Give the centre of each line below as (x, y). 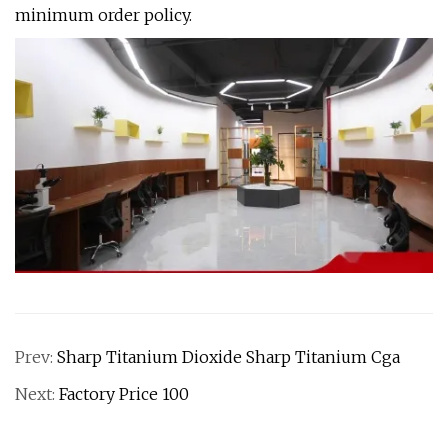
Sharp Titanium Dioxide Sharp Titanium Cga (228, 357)
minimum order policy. (103, 15)
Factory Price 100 (124, 394)
